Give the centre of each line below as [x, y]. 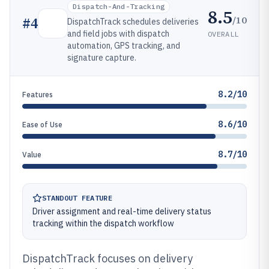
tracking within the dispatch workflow [103, 223]
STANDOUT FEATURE [77, 198]
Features [38, 95]
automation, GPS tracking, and [124, 46]
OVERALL [223, 34]
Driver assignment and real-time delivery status [122, 211]
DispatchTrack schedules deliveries [133, 22]
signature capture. [102, 58]
